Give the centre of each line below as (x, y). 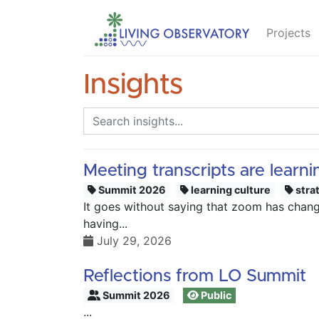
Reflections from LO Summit (195, 276)
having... (105, 224)
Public (215, 295)
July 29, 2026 (132, 241)
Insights (133, 85)
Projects (288, 33)
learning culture (230, 190)
